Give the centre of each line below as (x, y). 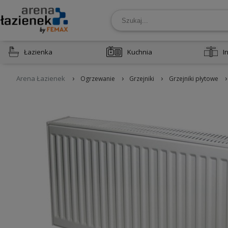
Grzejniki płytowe (193, 79)
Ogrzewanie (97, 79)
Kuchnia (139, 52)
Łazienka (38, 52)
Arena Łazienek (41, 78)
